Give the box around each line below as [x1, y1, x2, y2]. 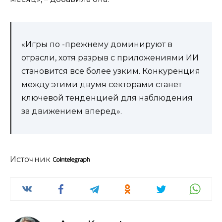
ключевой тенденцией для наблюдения [21, 93, 193, 103]
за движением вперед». [21, 106, 122, 116]
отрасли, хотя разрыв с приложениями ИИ [21, 53, 199, 62]
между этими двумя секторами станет [21, 79, 182, 89]
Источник [10, 154, 53, 164]
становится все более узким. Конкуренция [21, 66, 200, 76]
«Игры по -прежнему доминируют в [21, 39, 172, 49]
